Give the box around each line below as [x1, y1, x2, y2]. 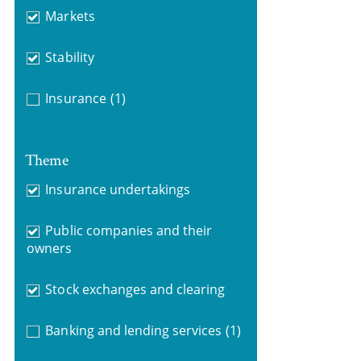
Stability [45, 48, 94, 66]
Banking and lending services [45, 321, 222, 339]
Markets [45, 7, 95, 25]
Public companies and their [45, 221, 213, 239]
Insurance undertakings [45, 180, 191, 198]
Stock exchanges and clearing [45, 280, 226, 298]
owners [26, 239, 72, 257]
